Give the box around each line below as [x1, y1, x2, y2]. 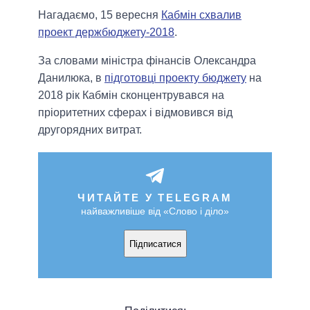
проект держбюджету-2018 [38, 26, 174, 39]
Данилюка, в [38, 72, 104, 84]
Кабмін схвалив [161, 9, 241, 21]
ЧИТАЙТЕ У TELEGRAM [77, 192, 232, 204]
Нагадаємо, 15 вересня [38, 9, 161, 21]
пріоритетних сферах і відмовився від [38, 107, 232, 119]
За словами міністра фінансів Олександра [38, 55, 256, 67]
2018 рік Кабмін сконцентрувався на [38, 89, 224, 102]
